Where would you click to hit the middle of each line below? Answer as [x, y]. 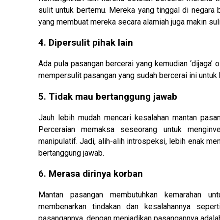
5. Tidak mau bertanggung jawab [108, 96]
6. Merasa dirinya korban [91, 174]
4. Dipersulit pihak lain [86, 43]
